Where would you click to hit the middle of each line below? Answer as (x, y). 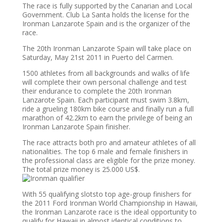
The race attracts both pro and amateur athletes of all (109, 142)
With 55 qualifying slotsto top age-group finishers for (107, 194)
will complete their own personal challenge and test (104, 82)
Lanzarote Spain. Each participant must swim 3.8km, (106, 100)
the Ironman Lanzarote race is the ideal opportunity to (109, 212)
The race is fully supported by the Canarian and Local (107, 6)
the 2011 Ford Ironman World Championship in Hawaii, (110, 203)
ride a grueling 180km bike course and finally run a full (108, 109)
